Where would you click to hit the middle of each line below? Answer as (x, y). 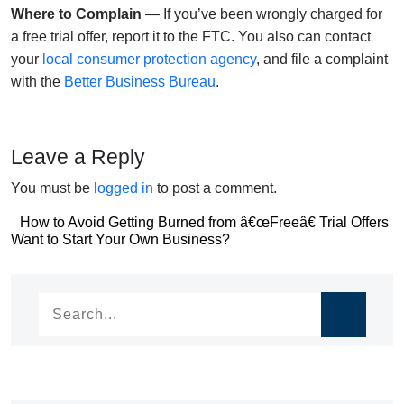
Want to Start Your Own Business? (120, 239)
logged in (124, 188)
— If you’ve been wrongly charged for (262, 14)
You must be (52, 188)
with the (37, 81)
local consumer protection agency (149, 59)
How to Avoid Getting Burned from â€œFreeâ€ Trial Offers (204, 222)
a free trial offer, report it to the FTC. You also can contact (191, 36)
